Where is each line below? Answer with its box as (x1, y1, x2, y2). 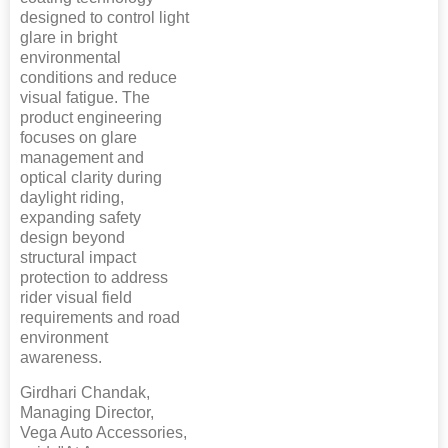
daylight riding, (20, 189, 124, 207)
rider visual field (20, 289, 132, 307)
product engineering (20, 109, 162, 127)
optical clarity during (20, 169, 162, 187)
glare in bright (20, 29, 117, 47)
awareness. (20, 349, 102, 367)
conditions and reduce (20, 69, 177, 87)
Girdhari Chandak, (20, 384, 150, 402)
